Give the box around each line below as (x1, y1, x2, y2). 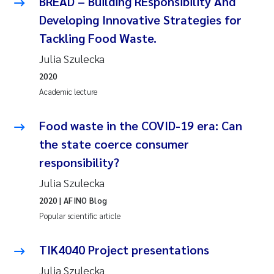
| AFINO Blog (57, 194, 108, 206)
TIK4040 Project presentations (39, 241, 209, 257)
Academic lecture (39, 86, 97, 97)
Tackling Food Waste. (39, 29, 157, 46)
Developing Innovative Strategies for (39, 11, 242, 28)
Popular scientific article (39, 210, 120, 221)
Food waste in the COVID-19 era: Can (39, 117, 242, 133)
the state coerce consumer (39, 135, 189, 152)
